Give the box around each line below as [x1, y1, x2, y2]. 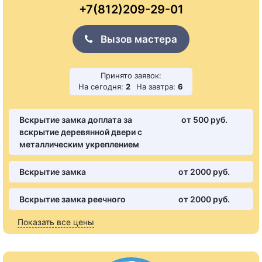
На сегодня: [78, 82, 126, 92]
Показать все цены [18, 217, 94, 227]
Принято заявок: [101, 71, 161, 81]
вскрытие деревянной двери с [19, 127, 142, 137]
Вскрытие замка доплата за [19, 115, 132, 125]
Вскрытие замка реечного [19, 194, 126, 205]
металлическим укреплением [19, 139, 139, 150]
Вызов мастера [98, 33, 177, 46]
